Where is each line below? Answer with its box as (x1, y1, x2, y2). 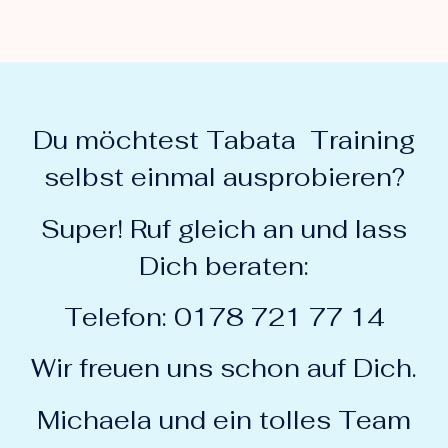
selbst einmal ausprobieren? (43, 161, 405, 194)
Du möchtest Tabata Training (33, 124, 415, 157)
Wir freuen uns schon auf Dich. (31, 352, 417, 385)
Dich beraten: (139, 249, 309, 282)
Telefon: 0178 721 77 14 (63, 300, 385, 333)
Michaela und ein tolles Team (37, 403, 411, 436)
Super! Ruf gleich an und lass (41, 212, 407, 245)
